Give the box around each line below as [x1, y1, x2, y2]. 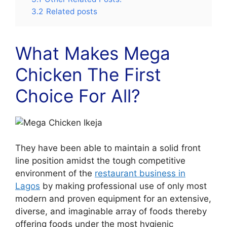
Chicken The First [15, 63, 161, 85]
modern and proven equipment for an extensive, [15, 194, 211, 204]
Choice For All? [15, 85, 140, 106]
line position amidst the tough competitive [15, 156, 185, 166]
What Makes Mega [15, 42, 170, 64]
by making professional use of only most [40, 181, 207, 191]
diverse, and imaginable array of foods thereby [15, 206, 207, 216]
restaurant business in [95, 168, 185, 178]
